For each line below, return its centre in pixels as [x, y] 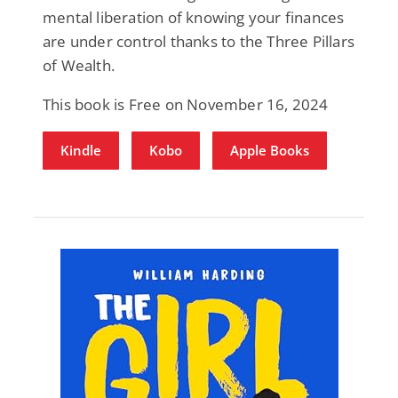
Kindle [81, 150]
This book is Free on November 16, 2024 [186, 104]
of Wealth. [79, 65]
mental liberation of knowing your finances [194, 17]
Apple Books [270, 150]
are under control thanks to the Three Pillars [199, 41]
